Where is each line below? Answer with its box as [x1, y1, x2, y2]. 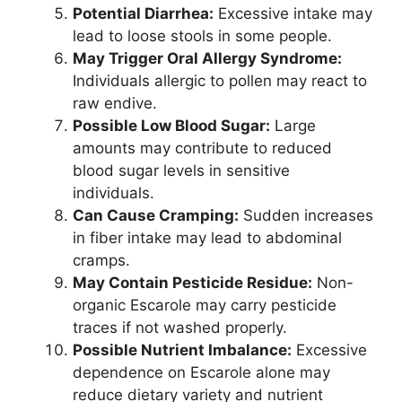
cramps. [73, 251, 130, 270]
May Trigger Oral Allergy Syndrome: [73, 49, 342, 68]
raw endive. [73, 94, 157, 113]
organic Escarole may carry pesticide [73, 296, 336, 315]
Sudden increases [239, 206, 373, 225]
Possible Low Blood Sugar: [73, 117, 270, 135]
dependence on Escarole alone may [73, 363, 330, 382]
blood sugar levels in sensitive [73, 162, 290, 180]
